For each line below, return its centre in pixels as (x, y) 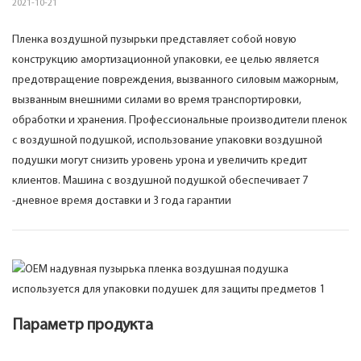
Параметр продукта (83, 326)
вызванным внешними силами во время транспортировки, (157, 101)
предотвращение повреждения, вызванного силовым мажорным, (175, 81)
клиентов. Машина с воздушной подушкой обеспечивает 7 (160, 181)
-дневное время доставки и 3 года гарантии (122, 201)
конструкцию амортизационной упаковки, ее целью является (166, 60)
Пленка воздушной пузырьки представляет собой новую (154, 40)
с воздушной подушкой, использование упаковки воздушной (167, 141)
